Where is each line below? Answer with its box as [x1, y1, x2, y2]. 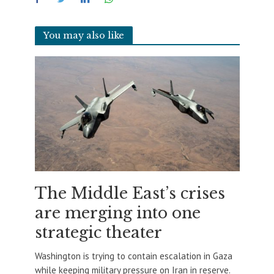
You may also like [43, 29, 124, 41]
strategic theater [34, 223, 162, 243]
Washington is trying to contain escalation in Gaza [34, 250, 232, 262]
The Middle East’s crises [34, 184, 225, 204]
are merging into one [34, 204, 201, 223]
